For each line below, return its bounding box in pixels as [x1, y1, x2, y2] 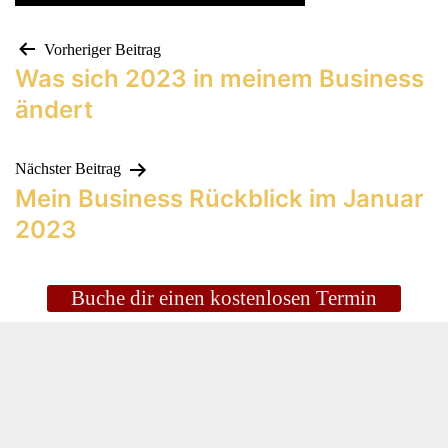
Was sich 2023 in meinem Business [15, 64, 424, 94]
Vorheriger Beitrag [44, 41, 161, 58]
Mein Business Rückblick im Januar [15, 183, 424, 213]
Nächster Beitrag [15, 160, 121, 178]
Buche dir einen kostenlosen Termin [71, 285, 377, 310]
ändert [15, 95, 93, 125]
